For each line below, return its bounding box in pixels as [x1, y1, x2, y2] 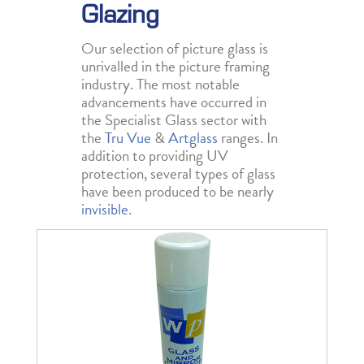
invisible [81, 197, 128, 222]
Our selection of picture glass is [81, 37, 268, 61]
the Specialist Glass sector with [81, 108, 266, 132]
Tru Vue [105, 126, 151, 150]
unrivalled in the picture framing [81, 54, 270, 79]
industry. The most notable [81, 72, 240, 97]
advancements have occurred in [81, 90, 266, 115]
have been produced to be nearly [81, 180, 274, 204]
